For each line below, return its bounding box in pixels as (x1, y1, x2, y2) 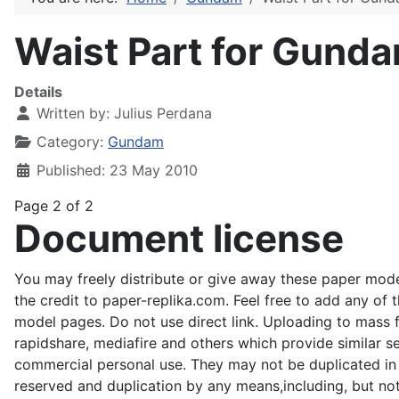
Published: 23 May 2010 (37, 161, 198, 179)
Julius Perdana (114, 104, 212, 122)
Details (14, 83, 62, 101)
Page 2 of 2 (14, 197, 94, 215)
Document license (14, 216, 344, 261)
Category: (32, 133, 108, 151)
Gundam (108, 133, 164, 151)
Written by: (32, 104, 114, 122)
